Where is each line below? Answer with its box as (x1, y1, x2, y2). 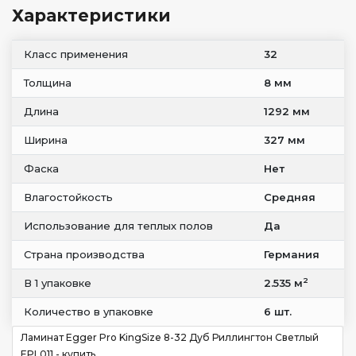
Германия (264, 248, 319, 261)
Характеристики (12, 6, 171, 25)
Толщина (24, 76, 72, 89)
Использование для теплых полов (24, 219, 213, 232)
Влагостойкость (24, 191, 113, 203)
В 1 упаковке (24, 277, 91, 289)
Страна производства (24, 248, 145, 261)
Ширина (24, 133, 68, 146)
